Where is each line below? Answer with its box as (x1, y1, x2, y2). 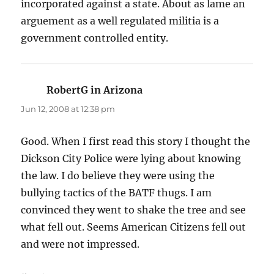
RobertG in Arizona (46, 83, 143, 96)
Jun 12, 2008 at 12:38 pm (21, 103, 116, 114)
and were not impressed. (21, 237, 140, 250)
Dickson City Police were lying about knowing (21, 152, 242, 165)
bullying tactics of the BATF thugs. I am (21, 186, 212, 199)
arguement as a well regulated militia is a (21, 14, 220, 27)
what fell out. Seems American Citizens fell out (21, 220, 246, 233)
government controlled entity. (21, 31, 169, 44)
